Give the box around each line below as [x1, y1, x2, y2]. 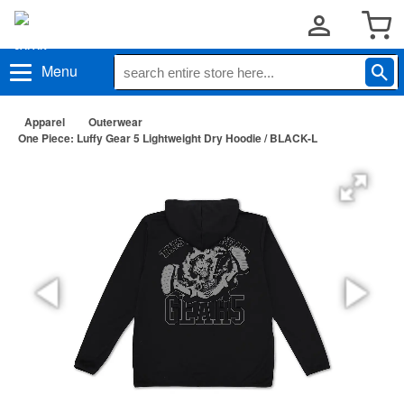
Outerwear [88, 114, 142, 130]
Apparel [24, 114, 65, 130]
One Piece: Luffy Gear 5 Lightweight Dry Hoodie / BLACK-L [18, 130, 317, 146]
